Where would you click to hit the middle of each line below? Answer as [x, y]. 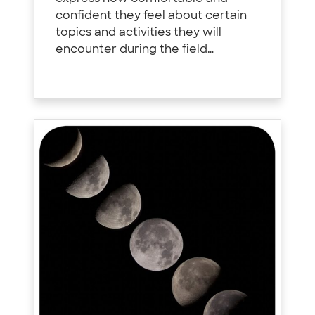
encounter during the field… [135, 50]
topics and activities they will [139, 33]
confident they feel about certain [151, 16]
